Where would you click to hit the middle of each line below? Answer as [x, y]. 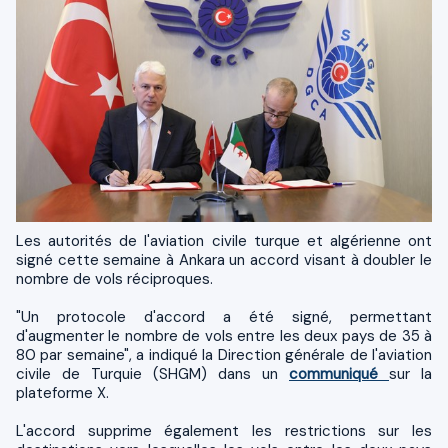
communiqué [339, 373]
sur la [410, 373]
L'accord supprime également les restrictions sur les [224, 430]
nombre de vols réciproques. [114, 278]
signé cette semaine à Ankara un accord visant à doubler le [224, 259]
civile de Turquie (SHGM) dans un [152, 373]
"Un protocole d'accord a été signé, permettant [224, 316]
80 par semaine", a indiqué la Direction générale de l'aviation [224, 354]
